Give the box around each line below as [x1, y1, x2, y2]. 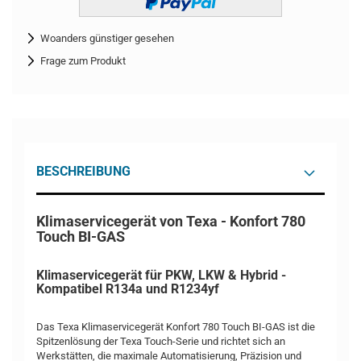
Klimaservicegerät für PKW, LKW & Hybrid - [36, 268, 286, 283]
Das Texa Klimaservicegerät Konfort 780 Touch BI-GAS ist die [36, 321, 315, 333]
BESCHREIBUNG [36, 164, 131, 179]
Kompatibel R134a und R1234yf [36, 281, 219, 297]
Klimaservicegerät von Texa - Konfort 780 [36, 213, 305, 230]
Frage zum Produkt [40, 55, 126, 67]
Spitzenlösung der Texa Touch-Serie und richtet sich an [36, 335, 285, 347]
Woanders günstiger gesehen [40, 32, 174, 44]
